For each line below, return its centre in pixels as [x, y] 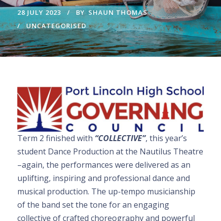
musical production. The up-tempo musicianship [106, 191]
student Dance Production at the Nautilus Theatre [110, 151]
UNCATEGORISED [56, 26]
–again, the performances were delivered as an [104, 165]
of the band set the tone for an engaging [93, 204]
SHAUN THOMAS [118, 13]
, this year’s [166, 138]
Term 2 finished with [56, 138]
